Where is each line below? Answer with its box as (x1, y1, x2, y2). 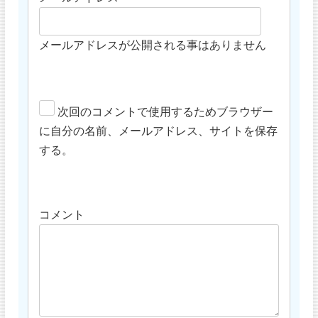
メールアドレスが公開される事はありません (39, 38, 267, 51)
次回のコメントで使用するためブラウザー (57, 105, 274, 118)
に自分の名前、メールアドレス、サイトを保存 (39, 124, 278, 137)
